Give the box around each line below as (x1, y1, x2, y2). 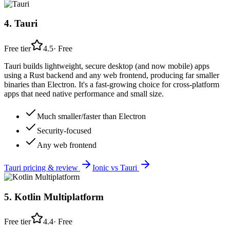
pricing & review (21, 163, 80, 172)
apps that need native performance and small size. (4, 89, 164, 98)
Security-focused (37, 126, 91, 135)
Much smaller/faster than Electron (37, 112, 146, 121)
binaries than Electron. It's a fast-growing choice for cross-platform (4, 80, 219, 89)
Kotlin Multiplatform (14, 191, 104, 202)
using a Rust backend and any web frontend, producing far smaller (4, 71, 219, 80)
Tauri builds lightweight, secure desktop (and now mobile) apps (4, 62, 209, 70)
